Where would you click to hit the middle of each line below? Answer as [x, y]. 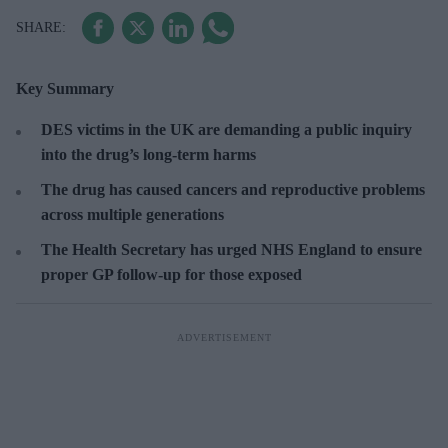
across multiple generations [132, 214]
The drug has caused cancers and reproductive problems [233, 189]
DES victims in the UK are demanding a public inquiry [226, 129]
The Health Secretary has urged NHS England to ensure [231, 249]
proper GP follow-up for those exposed [171, 274]
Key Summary [65, 88]
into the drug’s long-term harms [148, 154]
